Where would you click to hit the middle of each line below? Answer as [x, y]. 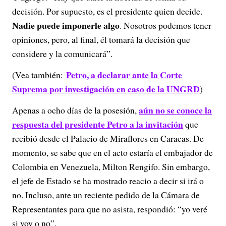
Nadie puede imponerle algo [66, 25]
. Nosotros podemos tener [165, 25]
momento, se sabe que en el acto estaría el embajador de [112, 152]
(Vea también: [39, 75]
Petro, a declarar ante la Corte [124, 75]
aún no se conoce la [175, 110]
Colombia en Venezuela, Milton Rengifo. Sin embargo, [111, 166]
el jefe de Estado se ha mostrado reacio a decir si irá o [108, 181]
